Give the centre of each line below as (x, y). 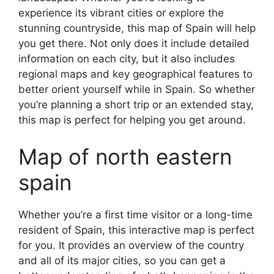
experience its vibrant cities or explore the (121, 13)
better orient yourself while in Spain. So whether (137, 89)
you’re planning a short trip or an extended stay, (136, 105)
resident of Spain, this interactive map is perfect (136, 230)
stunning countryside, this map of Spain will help (137, 28)
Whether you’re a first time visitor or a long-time (135, 214)
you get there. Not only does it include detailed (134, 43)
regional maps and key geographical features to (135, 74)
